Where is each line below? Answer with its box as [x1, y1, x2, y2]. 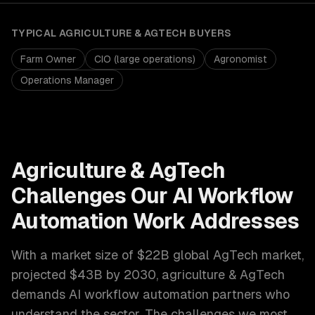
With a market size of [11, 247, 137, 262]
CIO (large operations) [94, 53, 195, 65]
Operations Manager [20, 75, 114, 86]
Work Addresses [128, 209, 300, 233]
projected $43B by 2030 [11, 267, 156, 282]
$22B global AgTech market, [137, 247, 304, 262]
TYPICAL [11, 27, 59, 39]
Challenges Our [11, 184, 172, 208]
